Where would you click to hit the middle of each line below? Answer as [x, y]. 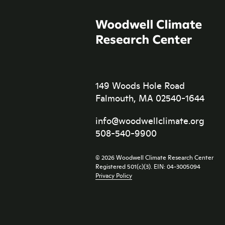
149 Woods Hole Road [140, 85]
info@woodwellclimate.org [150, 121]
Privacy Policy [114, 175]
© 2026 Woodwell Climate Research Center [154, 157]
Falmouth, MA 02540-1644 [150, 98]
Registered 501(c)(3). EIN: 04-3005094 [148, 166]
